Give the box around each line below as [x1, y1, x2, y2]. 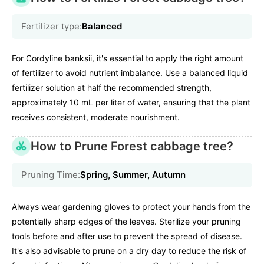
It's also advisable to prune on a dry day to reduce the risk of [12, 245, 246, 256]
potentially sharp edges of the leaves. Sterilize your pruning [12, 216, 241, 226]
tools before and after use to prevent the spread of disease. [12, 230, 242, 241]
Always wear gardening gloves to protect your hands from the [12, 201, 250, 212]
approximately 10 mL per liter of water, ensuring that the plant [12, 97, 250, 107]
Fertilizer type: [21, 20, 82, 32]
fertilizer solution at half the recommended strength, [12, 82, 212, 93]
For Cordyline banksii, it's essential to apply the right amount [12, 52, 243, 63]
